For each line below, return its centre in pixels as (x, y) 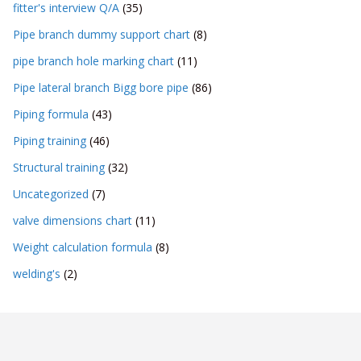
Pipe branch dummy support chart (102, 35)
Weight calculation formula (83, 247)
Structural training (59, 168)
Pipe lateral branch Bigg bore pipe (101, 88)
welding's (37, 274)
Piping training (50, 141)
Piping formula (51, 114)
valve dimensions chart (73, 221)
